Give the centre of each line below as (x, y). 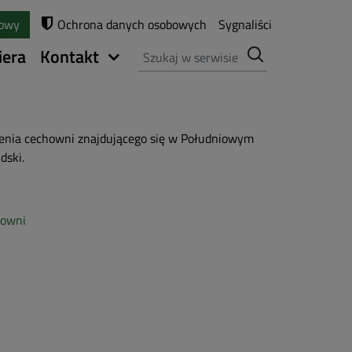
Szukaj (156, 50)
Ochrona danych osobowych (132, 24)
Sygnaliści (245, 24)
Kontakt (70, 56)
